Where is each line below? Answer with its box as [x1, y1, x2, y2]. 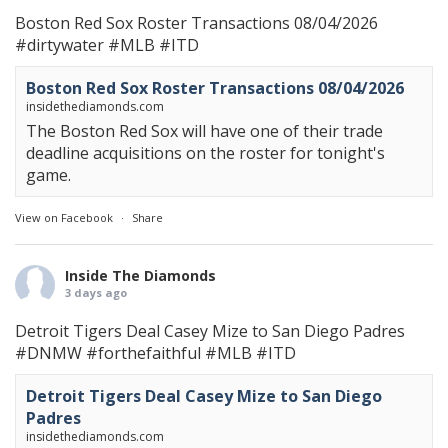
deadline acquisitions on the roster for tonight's [26, 142, 385, 165]
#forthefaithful [86, 342, 201, 365]
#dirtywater [15, 34, 104, 57]
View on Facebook [15, 210, 113, 226]
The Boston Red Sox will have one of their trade [26, 120, 383, 143]
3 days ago [65, 285, 127, 301]
